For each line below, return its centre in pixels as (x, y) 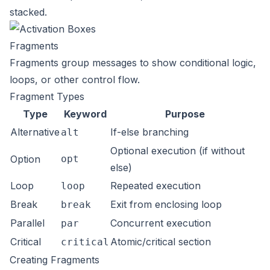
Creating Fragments (55, 260)
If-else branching (149, 132)
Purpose (185, 114)
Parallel (27, 223)
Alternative (35, 132)
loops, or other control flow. (75, 80)
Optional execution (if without (177, 151)
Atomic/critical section (161, 242)
